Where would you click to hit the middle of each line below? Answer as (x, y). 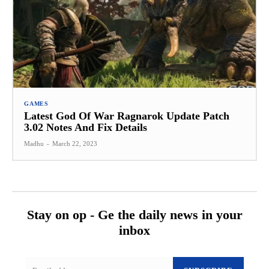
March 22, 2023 (75, 143)
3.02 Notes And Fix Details (86, 127)
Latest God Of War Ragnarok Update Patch (127, 116)
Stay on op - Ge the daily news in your (134, 214)
